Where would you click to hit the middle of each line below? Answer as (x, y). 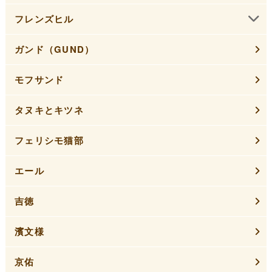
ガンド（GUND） (54, 49)
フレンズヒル (44, 19)
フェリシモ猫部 (49, 141)
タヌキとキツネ (49, 110)
